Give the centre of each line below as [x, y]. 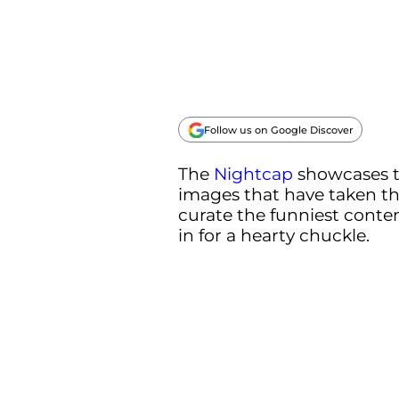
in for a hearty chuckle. [276, 236]
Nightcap [253, 175]
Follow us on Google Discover [278, 130]
